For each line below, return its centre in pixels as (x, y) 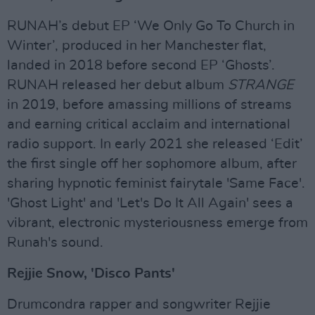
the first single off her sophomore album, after (152, 163)
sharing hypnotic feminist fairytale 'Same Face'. (156, 183)
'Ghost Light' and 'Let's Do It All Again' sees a (150, 203)
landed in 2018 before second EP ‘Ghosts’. (141, 65)
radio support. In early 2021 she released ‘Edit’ (155, 144)
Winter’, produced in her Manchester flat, (137, 45)
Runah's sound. (55, 242)
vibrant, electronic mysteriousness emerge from (157, 223)
